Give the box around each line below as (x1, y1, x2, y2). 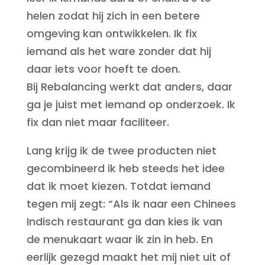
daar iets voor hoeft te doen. (26, 62, 180, 76)
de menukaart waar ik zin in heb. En (26, 232, 213, 247)
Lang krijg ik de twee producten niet (26, 143, 216, 158)
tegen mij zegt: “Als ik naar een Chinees (26, 196, 236, 211)
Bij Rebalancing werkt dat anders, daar (26, 79, 232, 94)
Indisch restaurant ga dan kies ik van (26, 214, 222, 229)
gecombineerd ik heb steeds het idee (26, 161, 225, 176)
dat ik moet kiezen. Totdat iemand (26, 179, 211, 193)
